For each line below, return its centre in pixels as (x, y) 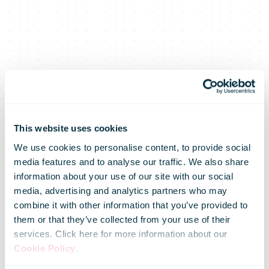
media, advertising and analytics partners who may (121, 190)
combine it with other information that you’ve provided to (131, 205)
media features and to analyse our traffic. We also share (131, 162)
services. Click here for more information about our (121, 234)
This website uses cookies (71, 128)
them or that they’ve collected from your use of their (122, 219)
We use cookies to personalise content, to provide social (132, 147)
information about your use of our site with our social (123, 176)
